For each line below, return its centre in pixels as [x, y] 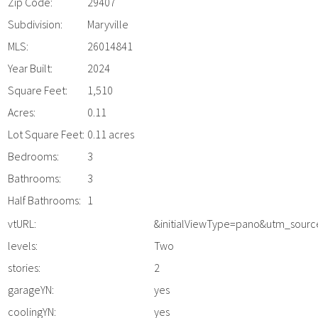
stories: [24, 268]
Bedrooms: [33, 156]
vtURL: [22, 224]
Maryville [108, 24]
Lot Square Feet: [46, 134]
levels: [23, 246]
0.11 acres [111, 134]
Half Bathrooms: [44, 200]
